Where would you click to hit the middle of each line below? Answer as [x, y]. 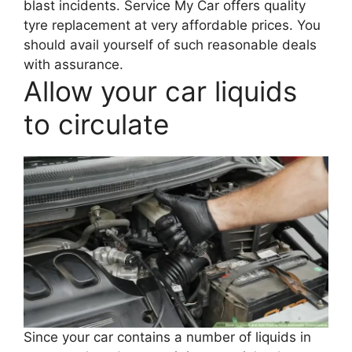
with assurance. [73, 64]
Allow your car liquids [160, 91]
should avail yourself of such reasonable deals [170, 44]
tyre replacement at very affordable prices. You [172, 25]
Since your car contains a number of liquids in [167, 337]
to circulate [96, 124]
